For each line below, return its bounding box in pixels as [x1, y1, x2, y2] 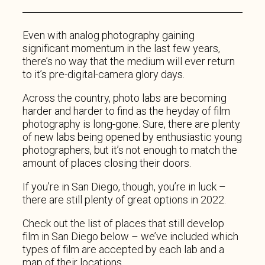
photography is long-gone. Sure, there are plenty [22, 118, 240, 131]
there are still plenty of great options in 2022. [22, 193, 226, 206]
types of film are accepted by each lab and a [22, 243, 224, 256]
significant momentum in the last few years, [22, 42, 220, 55]
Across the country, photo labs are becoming [22, 92, 227, 105]
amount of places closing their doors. [22, 157, 191, 170]
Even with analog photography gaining [22, 29, 195, 42]
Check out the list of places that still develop [22, 217, 224, 230]
